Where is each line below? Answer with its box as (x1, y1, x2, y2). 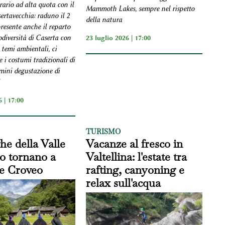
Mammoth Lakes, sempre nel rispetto (86, 4, 195, 13)
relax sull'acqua (86, 176, 161, 190)
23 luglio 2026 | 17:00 (86, 33, 151, 42)
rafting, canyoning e (86, 163, 185, 177)
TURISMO (86, 127, 121, 137)
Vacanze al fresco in (86, 137, 183, 151)
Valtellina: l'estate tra (86, 150, 187, 164)
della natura (86, 15, 123, 24)
